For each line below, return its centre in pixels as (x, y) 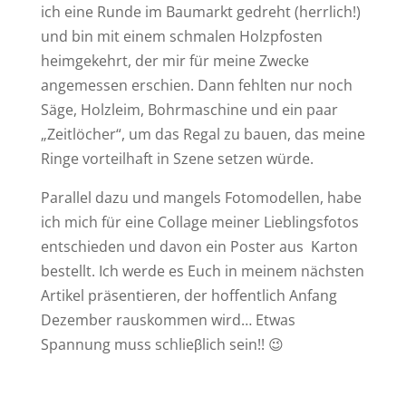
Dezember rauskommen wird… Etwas (168, 320)
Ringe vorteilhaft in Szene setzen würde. (177, 159)
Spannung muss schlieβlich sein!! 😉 (162, 345)
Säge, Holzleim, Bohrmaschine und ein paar (189, 110)
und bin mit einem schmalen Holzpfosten (181, 37)
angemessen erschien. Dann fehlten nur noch (196, 86)
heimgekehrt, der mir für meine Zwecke (174, 61)
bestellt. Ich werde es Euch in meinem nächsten (202, 271)
